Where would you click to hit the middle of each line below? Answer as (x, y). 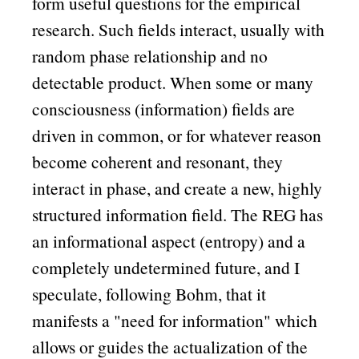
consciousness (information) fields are (164, 109)
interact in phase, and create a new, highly (177, 188)
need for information (193, 321)
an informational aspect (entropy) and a (169, 241)
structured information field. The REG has (178, 215)
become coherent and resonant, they (158, 162)
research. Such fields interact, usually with (179, 30)
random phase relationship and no (150, 56)
